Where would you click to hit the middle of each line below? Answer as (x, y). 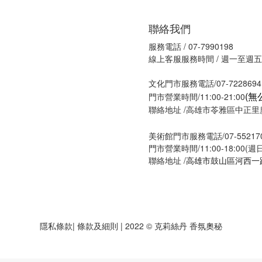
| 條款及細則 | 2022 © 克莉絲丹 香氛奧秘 (147, 226)
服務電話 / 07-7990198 (191, 46)
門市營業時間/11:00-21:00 (197, 96)
